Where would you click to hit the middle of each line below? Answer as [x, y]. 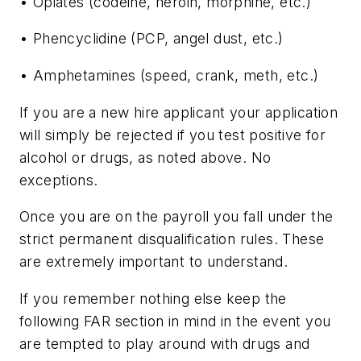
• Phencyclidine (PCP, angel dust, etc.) [151, 39]
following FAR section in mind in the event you [175, 321]
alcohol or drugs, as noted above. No [145, 157]
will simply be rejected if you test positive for [173, 135]
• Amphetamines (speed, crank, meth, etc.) [169, 75]
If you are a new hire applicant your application [179, 112]
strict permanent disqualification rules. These [172, 239]
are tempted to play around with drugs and [165, 343]
